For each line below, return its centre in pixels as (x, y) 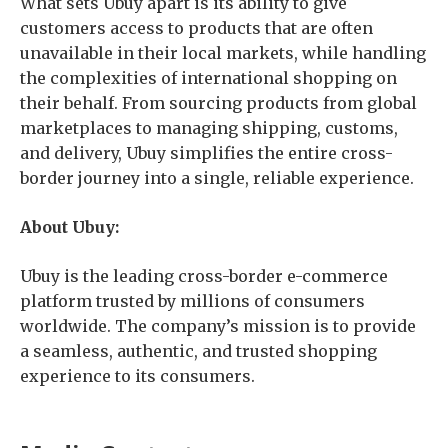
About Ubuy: (69, 226)
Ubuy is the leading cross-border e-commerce (204, 275)
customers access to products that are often (196, 27)
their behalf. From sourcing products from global (218, 102)
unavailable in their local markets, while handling (223, 52)
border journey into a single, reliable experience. (217, 177)
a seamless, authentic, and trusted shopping (198, 350)
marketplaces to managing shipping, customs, (209, 127)
